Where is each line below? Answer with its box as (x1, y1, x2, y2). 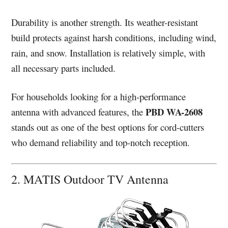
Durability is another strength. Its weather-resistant (11, 16, 198, 29)
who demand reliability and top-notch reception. (11, 136, 190, 149)
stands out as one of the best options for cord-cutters (11, 121, 205, 134)
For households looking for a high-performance (11, 90, 186, 103)
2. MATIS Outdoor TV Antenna (11, 170, 177, 187)
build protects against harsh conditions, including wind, (11, 31, 217, 44)
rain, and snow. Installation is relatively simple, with (11, 46, 206, 60)
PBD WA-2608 (146, 105, 203, 119)
